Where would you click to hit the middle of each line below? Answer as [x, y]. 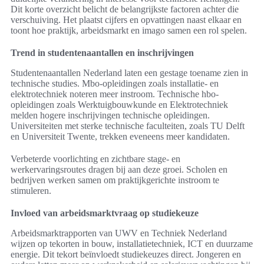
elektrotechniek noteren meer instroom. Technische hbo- [115, 94]
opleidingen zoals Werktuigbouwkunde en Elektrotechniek [119, 105]
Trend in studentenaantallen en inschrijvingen [102, 53]
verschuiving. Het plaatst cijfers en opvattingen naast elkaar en [126, 20]
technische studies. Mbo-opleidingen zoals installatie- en [115, 84]
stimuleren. [31, 191]
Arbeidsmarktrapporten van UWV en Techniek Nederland [119, 233]
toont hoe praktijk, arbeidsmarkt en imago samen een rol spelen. [129, 31]
